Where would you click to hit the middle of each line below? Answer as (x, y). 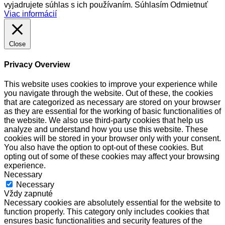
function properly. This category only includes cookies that (106, 211)
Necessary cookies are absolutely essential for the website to (112, 202)
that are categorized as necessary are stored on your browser (112, 102)
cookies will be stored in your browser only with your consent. (113, 138)
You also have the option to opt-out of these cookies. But (103, 147)
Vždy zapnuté (28, 193)
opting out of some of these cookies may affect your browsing (112, 156)
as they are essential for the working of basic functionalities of (113, 111)
